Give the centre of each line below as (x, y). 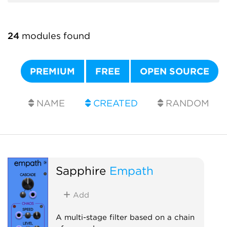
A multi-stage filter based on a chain (125, 217)
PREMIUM (53, 71)
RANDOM (186, 103)
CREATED (114, 103)
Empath (131, 170)
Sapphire (81, 170)
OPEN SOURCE (175, 71)
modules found (55, 36)
